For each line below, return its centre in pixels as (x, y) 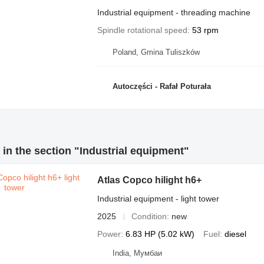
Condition (149, 216)
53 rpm (205, 30)
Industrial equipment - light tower (158, 199)
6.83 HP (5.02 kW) (160, 234)
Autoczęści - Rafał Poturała (161, 86)
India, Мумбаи (137, 253)
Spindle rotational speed (142, 30)
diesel (235, 234)
